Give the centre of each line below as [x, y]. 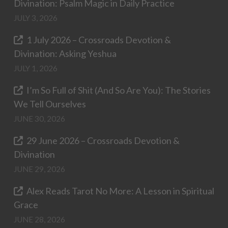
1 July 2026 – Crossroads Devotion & [99, 39]
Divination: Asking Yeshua [65, 53]
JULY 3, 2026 [35, 18]
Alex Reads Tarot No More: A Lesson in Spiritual [121, 191]
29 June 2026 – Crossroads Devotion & [103, 140]
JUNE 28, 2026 [39, 219]
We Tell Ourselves [50, 104]
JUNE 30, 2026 [39, 118]
